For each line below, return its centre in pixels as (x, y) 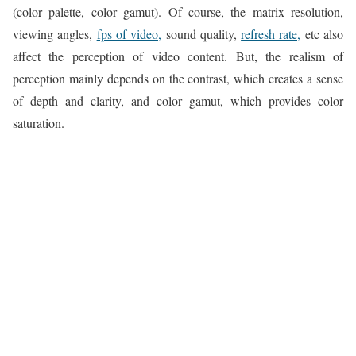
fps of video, (129, 33)
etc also (322, 33)
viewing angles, (55, 33)
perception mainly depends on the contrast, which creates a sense (178, 78)
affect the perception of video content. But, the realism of (178, 56)
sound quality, (201, 33)
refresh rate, (271, 33)
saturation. (39, 122)
